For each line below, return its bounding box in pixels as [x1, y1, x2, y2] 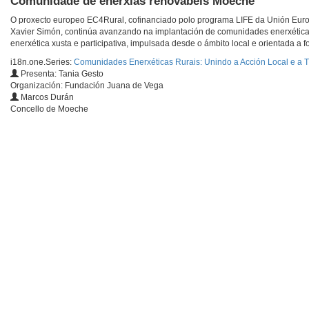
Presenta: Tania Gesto [19, 69, 103, 79]
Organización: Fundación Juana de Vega [10, 81, 163, 91]
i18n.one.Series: [10, 57, 74, 68]
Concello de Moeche [10, 104, 88, 114]
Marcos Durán [19, 92, 74, 103]
